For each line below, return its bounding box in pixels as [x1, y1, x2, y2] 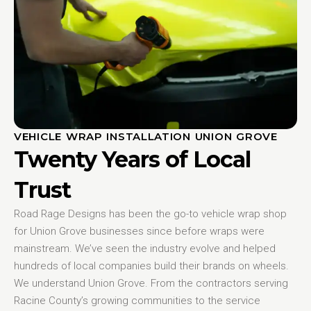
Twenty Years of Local [14, 145, 251, 173]
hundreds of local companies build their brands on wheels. [14, 259, 289, 272]
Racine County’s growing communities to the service [14, 294, 260, 307]
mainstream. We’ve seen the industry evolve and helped [14, 242, 276, 255]
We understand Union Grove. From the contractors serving [14, 276, 288, 289]
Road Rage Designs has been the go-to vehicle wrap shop [14, 207, 287, 220]
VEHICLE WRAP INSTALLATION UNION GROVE [14, 129, 278, 143]
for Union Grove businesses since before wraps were [14, 224, 264, 237]
